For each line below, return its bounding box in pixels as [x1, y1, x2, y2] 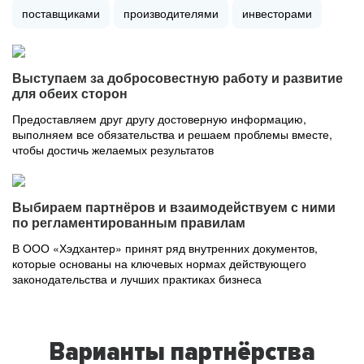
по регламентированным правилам [12, 216, 245, 230]
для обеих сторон [12, 87, 128, 101]
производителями [123, 5, 219, 21]
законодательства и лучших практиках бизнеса [12, 271, 262, 287]
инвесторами [242, 5, 312, 21]
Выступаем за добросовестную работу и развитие [12, 71, 343, 85]
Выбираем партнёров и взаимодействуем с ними [12, 201, 336, 214]
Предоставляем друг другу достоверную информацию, [12, 110, 306, 127]
